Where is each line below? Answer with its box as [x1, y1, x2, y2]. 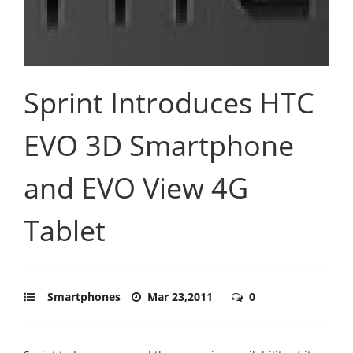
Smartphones [47, 288, 121, 304]
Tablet [24, 210, 106, 250]
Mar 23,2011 [147, 288, 216, 304]
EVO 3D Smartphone [24, 125, 294, 165]
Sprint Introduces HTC [24, 83, 314, 122]
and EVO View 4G [24, 168, 248, 207]
